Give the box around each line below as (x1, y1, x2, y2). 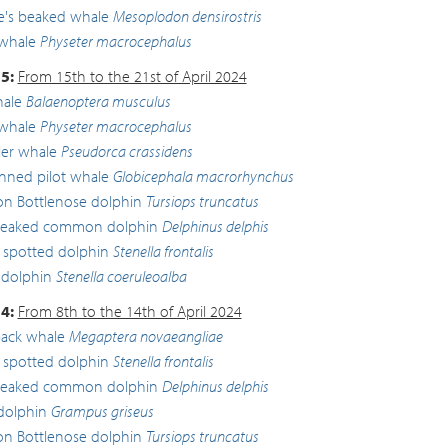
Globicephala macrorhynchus (112, 166, 294, 186)
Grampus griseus (50, 401, 154, 421)
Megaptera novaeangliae (68, 326, 223, 346)
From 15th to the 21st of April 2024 (17, 66, 247, 86)
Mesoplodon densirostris (112, 6, 262, 26)
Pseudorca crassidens (60, 141, 193, 161)
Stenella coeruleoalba (55, 266, 187, 286)
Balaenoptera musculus (25, 91, 171, 111)
